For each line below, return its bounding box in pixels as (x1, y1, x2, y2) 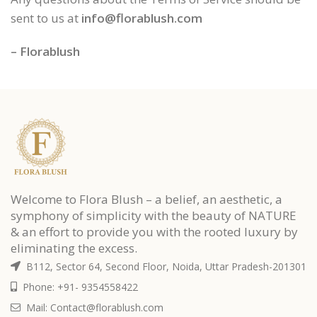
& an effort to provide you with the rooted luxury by (11, 223, 298, 240)
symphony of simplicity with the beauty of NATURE (11, 207, 296, 224)
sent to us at (11, 10, 81, 26)
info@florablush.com (81, 10, 202, 26)
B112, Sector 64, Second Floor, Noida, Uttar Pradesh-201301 (23, 259, 306, 273)
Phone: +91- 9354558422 (20, 279, 138, 294)
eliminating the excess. (11, 239, 137, 256)
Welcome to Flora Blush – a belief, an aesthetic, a (11, 190, 282, 207)
